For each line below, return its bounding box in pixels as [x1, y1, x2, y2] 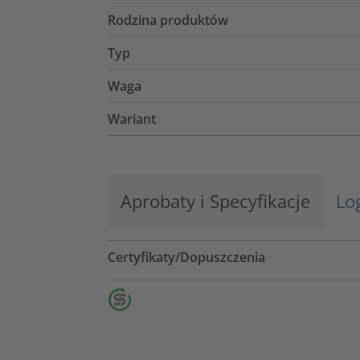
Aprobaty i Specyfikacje [121, 188, 310, 213]
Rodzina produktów [108, 10, 228, 29]
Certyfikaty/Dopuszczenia [108, 247, 265, 266]
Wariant [108, 109, 156, 128]
